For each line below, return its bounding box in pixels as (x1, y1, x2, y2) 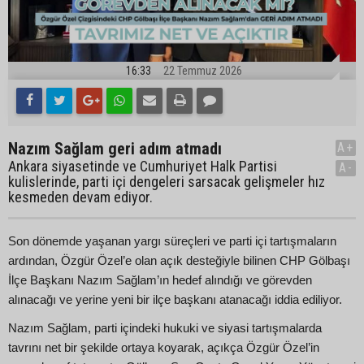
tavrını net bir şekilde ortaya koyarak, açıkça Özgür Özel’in (8, 340, 319, 354)
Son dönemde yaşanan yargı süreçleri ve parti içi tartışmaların (8, 235, 336, 249)
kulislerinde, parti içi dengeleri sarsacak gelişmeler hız (8, 173, 325, 191)
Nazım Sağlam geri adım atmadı (8, 139, 222, 159)
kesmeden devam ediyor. (8, 188, 153, 206)
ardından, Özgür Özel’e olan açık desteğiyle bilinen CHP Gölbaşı (8, 254, 350, 268)
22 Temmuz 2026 (163, 64, 242, 78)
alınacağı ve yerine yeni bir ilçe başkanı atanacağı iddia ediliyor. (8, 293, 342, 307)
